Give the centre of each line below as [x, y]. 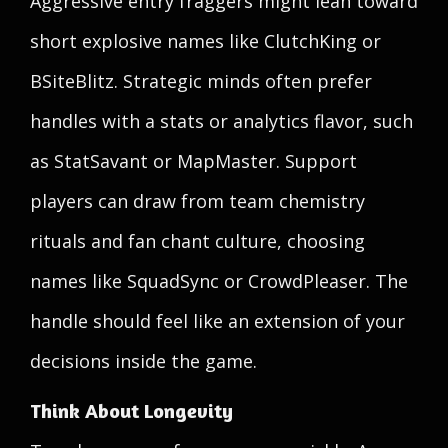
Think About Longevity [131, 410]
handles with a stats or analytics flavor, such [221, 121]
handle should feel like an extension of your [217, 321]
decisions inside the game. [143, 361]
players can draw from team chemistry [197, 201]
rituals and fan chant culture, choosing [197, 241]
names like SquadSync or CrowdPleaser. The [219, 281]
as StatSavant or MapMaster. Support [193, 161]
